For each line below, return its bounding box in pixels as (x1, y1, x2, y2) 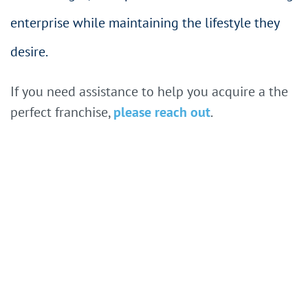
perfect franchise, (10, 102, 113, 121)
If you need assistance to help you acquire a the (10, 82, 288, 100)
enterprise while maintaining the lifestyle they (10, 13, 279, 32)
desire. (10, 42, 48, 60)
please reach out (113, 102, 210, 121)
